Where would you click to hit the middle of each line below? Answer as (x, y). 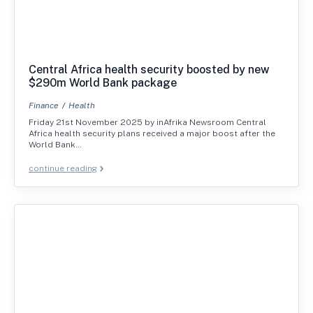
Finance (44, 105)
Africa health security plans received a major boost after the (152, 133)
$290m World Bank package (103, 82)
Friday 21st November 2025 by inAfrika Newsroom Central (147, 122)
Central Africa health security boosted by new (149, 69)
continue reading (63, 168)
